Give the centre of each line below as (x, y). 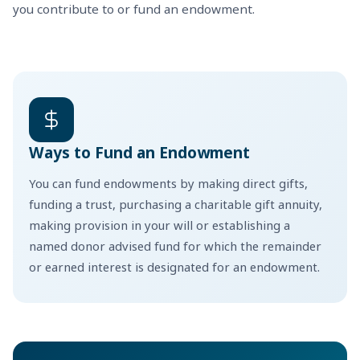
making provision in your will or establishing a (160, 225)
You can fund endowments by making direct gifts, (168, 183)
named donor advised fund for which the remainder (175, 245)
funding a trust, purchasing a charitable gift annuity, (176, 204)
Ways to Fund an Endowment (139, 152)
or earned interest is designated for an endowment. (174, 266)
